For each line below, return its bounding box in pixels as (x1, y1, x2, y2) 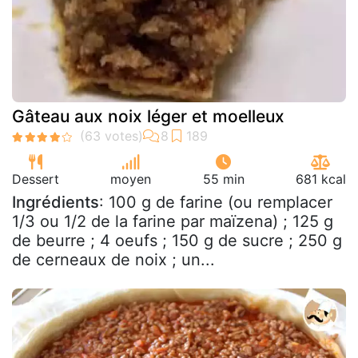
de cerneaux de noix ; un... (12, 250, 215, 269)
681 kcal (295, 171, 346, 187)
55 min (202, 171, 245, 187)
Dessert (12, 171, 59, 187)
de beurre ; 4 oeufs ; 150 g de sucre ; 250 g (12, 231, 342, 250)
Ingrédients (12, 193, 99, 212)
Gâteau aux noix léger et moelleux (12, 106, 284, 126)
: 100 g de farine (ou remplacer (99, 193, 332, 212)
